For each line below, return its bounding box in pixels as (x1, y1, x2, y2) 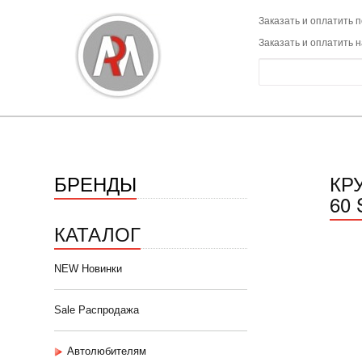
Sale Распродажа (54, 304, 139, 316)
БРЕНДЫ (54, 169, 137, 197)
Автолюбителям (67, 345, 146, 357)
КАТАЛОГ (54, 219, 141, 247)
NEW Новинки (54, 263, 122, 275)
